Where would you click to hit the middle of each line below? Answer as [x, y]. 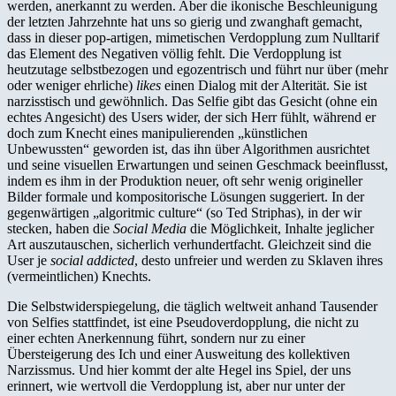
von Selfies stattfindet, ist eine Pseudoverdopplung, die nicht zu [183, 322]
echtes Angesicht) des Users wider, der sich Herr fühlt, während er [191, 117]
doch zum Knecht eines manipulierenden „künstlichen [157, 133]
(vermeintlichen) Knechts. [79, 276]
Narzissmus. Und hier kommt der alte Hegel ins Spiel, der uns [179, 369]
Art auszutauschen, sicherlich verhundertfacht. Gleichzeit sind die [189, 244]
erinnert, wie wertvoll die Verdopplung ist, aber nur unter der [176, 385]
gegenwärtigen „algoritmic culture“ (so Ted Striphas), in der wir [184, 212]
